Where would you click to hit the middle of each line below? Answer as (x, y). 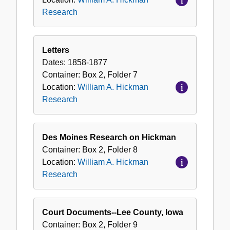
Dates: (55, 63)
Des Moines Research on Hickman (109, 138)
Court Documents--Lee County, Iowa (113, 213)
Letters (56, 50)
